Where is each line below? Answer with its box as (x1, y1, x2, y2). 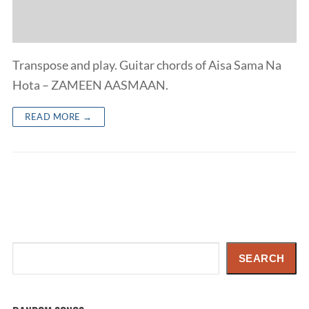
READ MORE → (25, 110, 92, 122)
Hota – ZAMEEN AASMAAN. (12, 77, 168, 92)
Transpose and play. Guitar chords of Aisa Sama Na (12, 57, 281, 72)
